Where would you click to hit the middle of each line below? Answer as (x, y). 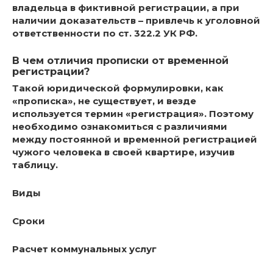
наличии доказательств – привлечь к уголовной (136, 20)
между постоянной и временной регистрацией (135, 139)
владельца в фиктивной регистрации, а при (126, 7)
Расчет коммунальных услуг (84, 249)
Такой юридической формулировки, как (118, 88)
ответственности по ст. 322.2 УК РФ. (105, 33)
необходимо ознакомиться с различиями (120, 126)
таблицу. (35, 165)
